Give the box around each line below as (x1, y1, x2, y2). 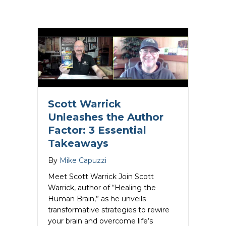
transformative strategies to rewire (48, 205, 169, 214)
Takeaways (48, 137, 108, 149)
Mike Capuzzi (60, 155, 106, 165)
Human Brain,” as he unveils (48, 194, 146, 203)
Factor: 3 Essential (48, 124, 146, 136)
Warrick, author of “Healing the (48, 183, 156, 192)
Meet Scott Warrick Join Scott (48, 172, 154, 181)
